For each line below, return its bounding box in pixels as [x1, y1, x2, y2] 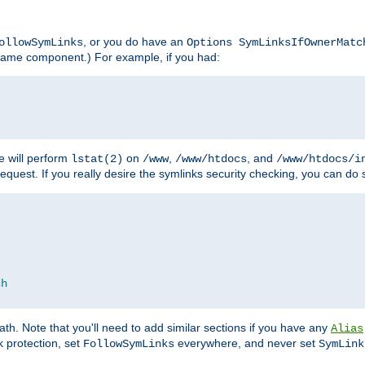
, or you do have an [83, 35, 187, 49]
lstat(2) [71, 152, 123, 166]
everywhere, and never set [174, 336, 319, 350]
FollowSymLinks [83, 337, 174, 351]
